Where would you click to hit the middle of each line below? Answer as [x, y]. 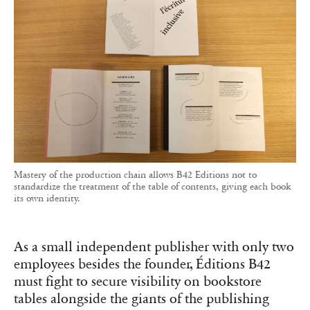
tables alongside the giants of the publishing [142, 299]
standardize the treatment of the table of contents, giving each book [152, 186]
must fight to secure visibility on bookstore [138, 281]
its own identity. [47, 198]
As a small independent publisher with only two [154, 247]
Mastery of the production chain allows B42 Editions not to [135, 174]
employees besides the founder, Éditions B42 [142, 264]
